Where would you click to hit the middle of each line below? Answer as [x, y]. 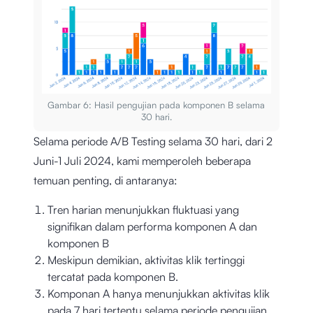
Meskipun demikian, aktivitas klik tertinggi [146, 260]
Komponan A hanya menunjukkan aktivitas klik [159, 294]
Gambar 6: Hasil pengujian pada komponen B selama [156, 105]
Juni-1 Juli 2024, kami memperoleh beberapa [142, 161]
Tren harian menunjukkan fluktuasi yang [143, 210]
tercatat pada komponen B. [113, 277]
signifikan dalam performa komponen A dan [152, 227]
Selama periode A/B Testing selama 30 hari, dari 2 [153, 141]
